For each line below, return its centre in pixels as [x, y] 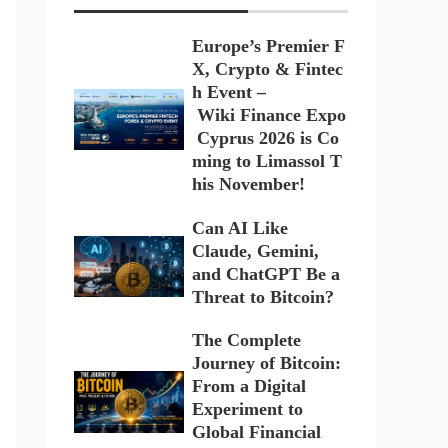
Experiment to [247, 409]
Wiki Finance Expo [268, 115]
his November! [248, 184]
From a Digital [248, 386]
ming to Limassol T [266, 161]
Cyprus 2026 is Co [265, 138]
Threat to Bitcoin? [262, 296]
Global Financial [256, 432]
